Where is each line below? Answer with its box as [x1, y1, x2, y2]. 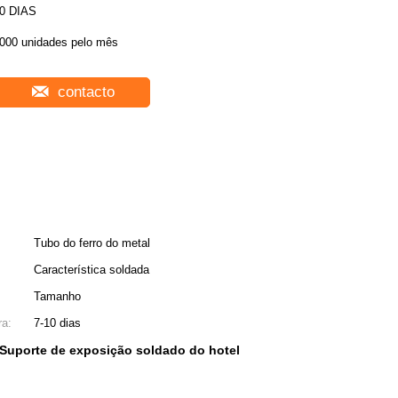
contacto [52, 84, 115, 100]
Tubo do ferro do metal [34, 236, 150, 250]
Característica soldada [34, 263, 149, 276]
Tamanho [34, 290, 81, 303]
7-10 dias [34, 316, 81, 330]
